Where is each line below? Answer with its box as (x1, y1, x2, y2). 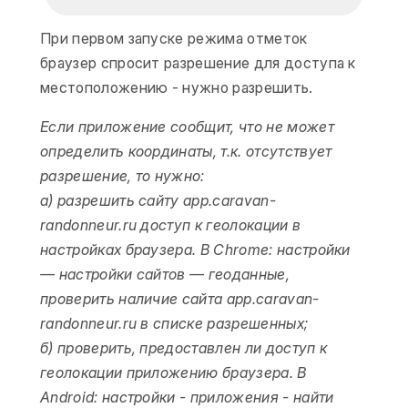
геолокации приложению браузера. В (40, 363, 307, 382)
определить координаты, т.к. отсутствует (40, 142, 332, 160)
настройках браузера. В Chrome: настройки (40, 240, 351, 259)
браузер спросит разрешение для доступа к (40, 54, 356, 72)
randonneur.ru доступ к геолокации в (40, 216, 301, 234)
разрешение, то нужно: (40, 167, 205, 185)
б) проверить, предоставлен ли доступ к (40, 339, 328, 357)
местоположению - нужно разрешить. (40, 78, 313, 97)
